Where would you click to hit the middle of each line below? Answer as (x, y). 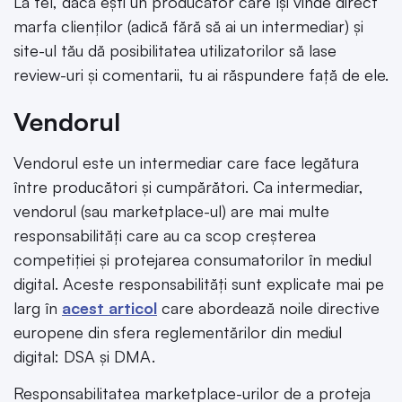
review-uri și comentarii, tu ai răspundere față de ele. (201, 74)
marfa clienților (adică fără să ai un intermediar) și (188, 26)
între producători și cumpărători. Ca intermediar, (188, 187)
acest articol (109, 308)
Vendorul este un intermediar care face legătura (186, 163)
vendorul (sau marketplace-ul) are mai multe (171, 211)
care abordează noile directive (268, 308)
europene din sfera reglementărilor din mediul (178, 332)
